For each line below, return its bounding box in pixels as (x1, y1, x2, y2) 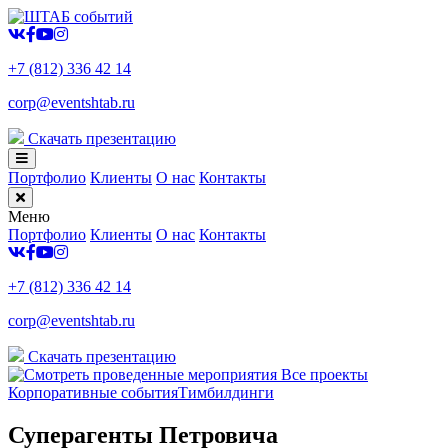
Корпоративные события (8, 384, 178, 401)
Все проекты (277, 366, 368, 383)
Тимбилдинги (178, 384, 274, 401)
